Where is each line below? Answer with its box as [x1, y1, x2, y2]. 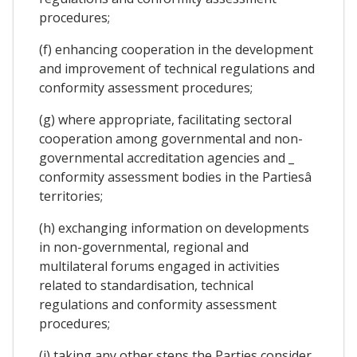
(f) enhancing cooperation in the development [39, 40, 313, 58]
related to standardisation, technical [39, 276, 253, 294]
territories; [39, 186, 103, 205]
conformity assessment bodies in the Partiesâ [39, 167, 312, 186]
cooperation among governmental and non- [39, 129, 303, 147]
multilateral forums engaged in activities [39, 257, 280, 275]
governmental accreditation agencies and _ [39, 148, 294, 167]
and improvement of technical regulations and [39, 59, 315, 77]
